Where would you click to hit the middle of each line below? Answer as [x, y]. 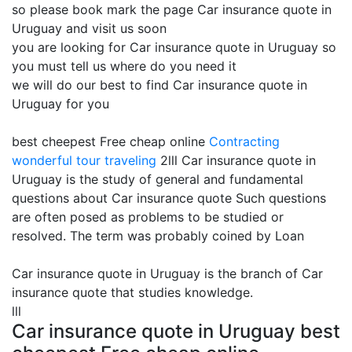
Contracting [244, 141]
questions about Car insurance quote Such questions [169, 198]
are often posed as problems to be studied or [148, 217]
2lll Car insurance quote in [236, 160]
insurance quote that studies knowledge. [132, 292]
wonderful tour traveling [84, 160]
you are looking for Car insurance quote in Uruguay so [174, 47]
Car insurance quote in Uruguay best [176, 331]
